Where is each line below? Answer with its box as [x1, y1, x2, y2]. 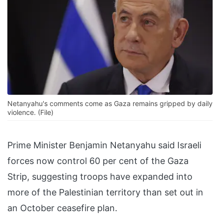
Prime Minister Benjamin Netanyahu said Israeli [7, 140, 201, 151]
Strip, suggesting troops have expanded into [7, 171, 192, 182]
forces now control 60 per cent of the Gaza [7, 156, 189, 166]
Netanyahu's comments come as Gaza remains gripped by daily [7, 99, 213, 108]
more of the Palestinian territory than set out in [7, 187, 203, 198]
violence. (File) [7, 108, 54, 117]
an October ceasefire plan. [7, 203, 117, 214]
